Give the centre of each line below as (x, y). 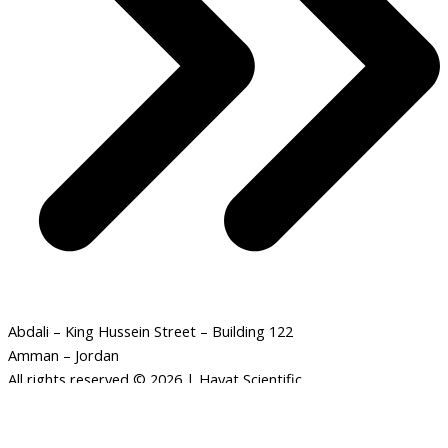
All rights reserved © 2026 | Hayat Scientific (155, 379)
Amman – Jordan (63, 355)
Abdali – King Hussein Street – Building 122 (150, 331)
